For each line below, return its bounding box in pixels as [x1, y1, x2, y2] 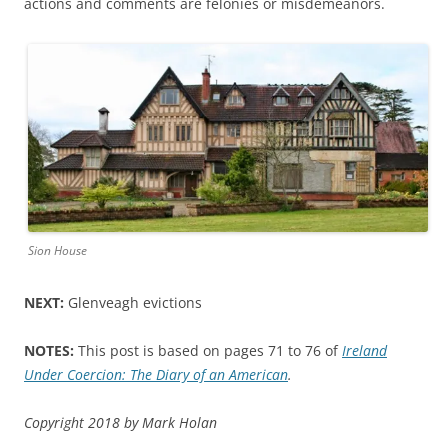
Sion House [28, 241, 87, 259]
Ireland [342, 340, 387, 360]
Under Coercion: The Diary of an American [24, 364, 288, 384]
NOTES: [24, 340, 74, 360]
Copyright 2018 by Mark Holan [24, 412, 217, 432]
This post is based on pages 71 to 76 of [74, 340, 342, 360]
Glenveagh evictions [68, 292, 202, 312]
